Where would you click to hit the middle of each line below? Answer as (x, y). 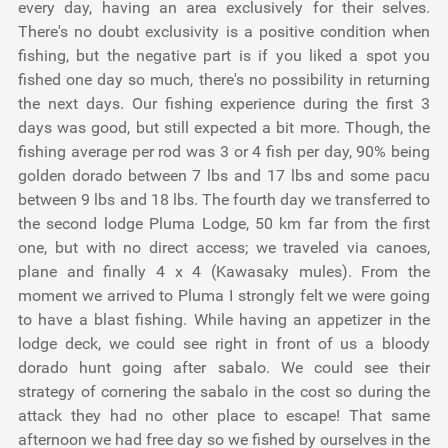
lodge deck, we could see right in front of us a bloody (224, 343)
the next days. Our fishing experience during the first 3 (224, 103)
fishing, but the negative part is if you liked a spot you (224, 55)
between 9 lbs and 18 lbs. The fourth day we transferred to (224, 199)
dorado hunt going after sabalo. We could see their (224, 367)
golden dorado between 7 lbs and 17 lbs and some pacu (224, 175)
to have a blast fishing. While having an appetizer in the (224, 319)
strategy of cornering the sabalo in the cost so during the (224, 391)
